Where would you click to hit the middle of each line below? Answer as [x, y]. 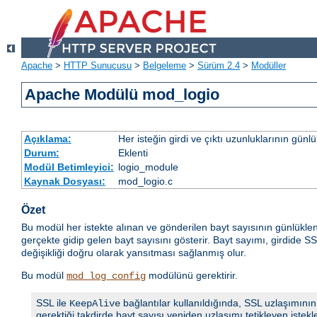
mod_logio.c [145, 181]
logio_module [148, 167]
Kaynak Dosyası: [64, 181]
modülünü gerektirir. [192, 276]
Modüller [269, 66]
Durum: [41, 153]
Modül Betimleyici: [69, 167]
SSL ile [53, 303]
